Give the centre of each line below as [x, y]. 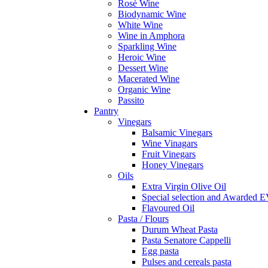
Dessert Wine [143, 68]
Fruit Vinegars [169, 154]
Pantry [106, 111]
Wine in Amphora [151, 36]
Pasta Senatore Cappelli [186, 240]
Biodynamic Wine [152, 14]
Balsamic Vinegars [177, 133]
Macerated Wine [149, 79]
